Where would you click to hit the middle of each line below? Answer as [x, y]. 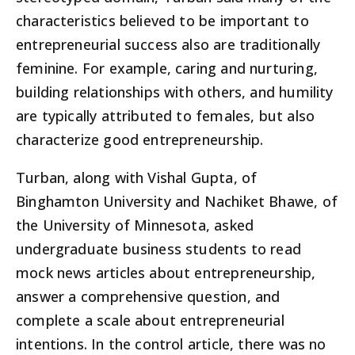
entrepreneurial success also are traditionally [168, 45]
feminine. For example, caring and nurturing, [167, 69]
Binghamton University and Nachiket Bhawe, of [177, 202]
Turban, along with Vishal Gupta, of [137, 178]
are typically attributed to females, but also [166, 116]
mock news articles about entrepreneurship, [166, 273]
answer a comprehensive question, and [148, 297]
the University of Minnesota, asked [135, 225]
